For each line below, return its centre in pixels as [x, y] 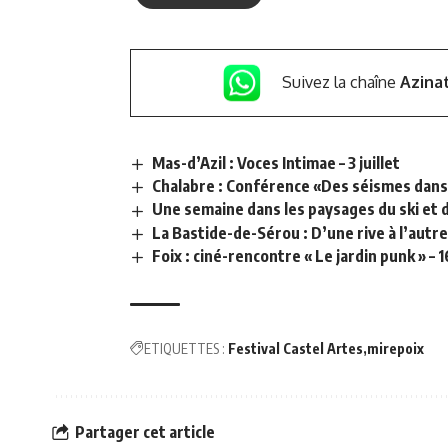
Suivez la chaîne [340, 81]
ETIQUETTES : [184, 348]
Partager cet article [145, 432]
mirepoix [395, 348]
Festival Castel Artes [295, 348]
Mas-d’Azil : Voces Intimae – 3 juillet [276, 163]
